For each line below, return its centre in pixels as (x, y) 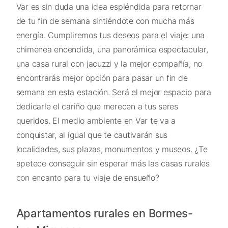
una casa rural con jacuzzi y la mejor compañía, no (109, 64)
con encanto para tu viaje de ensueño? (88, 178)
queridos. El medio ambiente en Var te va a (96, 121)
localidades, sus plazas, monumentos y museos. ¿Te (112, 149)
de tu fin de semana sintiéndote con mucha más (105, 21)
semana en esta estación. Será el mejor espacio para (113, 92)
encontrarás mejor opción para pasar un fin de (102, 78)
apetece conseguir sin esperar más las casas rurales (113, 164)
